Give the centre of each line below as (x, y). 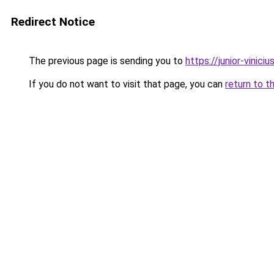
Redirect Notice (53, 22)
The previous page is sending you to (106, 61)
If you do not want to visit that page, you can (126, 84)
